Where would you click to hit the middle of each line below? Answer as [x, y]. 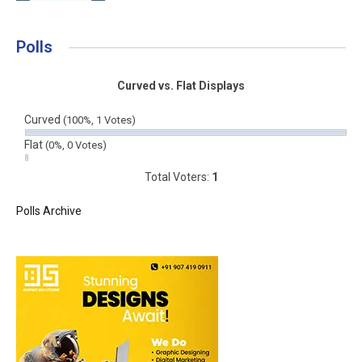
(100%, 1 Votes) [99, 120]
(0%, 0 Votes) [76, 145]
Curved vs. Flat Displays [181, 86]
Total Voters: [178, 177]
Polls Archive [49, 211]
